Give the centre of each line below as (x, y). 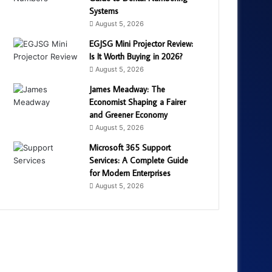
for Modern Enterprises (130, 173)
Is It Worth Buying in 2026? (136, 56)
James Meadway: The (127, 89)
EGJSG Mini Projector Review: (141, 43)
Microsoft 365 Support (130, 147)
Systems (104, 11)
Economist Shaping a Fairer (138, 102)
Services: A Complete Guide (139, 160)
